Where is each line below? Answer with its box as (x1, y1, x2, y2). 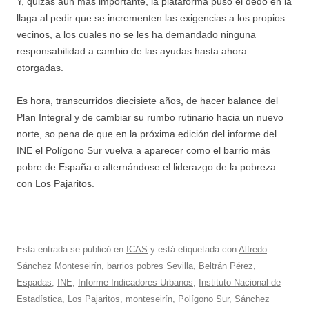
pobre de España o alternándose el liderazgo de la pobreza (17, 161, 276, 172)
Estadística (17, 293, 62, 304)
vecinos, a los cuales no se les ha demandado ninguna (17, 28, 256, 40)
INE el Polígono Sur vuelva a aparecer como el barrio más (17, 144, 270, 156)
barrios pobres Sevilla (107, 260, 193, 271)
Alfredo (239, 243, 267, 255)
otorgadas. (17, 61, 63, 73)
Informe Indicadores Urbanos (78, 277, 193, 288)
